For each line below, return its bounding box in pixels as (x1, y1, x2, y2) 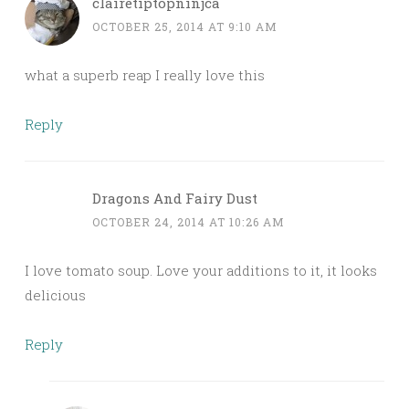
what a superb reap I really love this (25, 66, 265, 85)
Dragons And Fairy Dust (92, 189, 257, 208)
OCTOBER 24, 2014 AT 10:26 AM (92, 215, 285, 230)
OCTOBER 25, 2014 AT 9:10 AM (92, 19, 278, 35)
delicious (25, 286, 86, 305)
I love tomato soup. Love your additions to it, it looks (25, 261, 377, 280)
